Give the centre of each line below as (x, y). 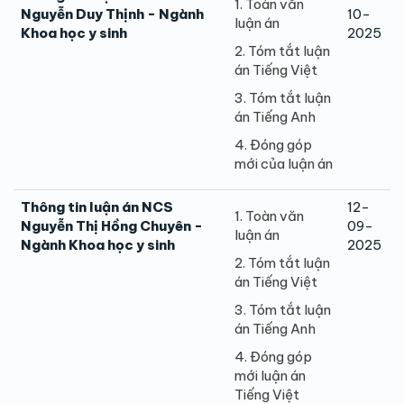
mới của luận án (284, 163)
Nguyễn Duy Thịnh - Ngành (112, 14)
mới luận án (270, 375)
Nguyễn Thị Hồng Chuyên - (112, 225)
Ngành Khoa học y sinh (98, 244)
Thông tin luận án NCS (97, 207)
